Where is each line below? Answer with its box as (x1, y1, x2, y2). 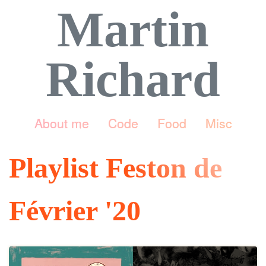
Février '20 (9, 195, 141, 226)
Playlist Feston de (9, 152, 222, 183)
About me (34, 114, 89, 132)
